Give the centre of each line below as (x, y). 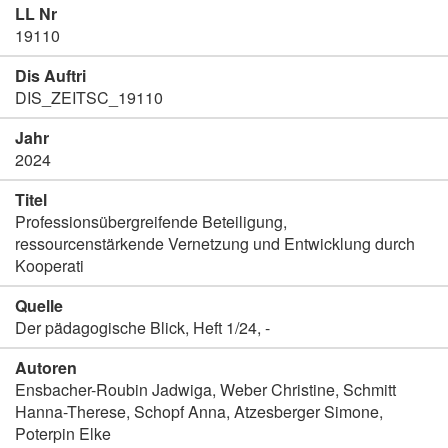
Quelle (39, 305)
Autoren (46, 367)
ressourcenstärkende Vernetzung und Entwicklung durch (215, 243)
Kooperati (49, 265)
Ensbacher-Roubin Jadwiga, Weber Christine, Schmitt (205, 389)
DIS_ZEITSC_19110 (89, 97)
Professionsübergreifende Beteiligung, (151, 221)
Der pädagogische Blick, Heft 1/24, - (142, 327)
